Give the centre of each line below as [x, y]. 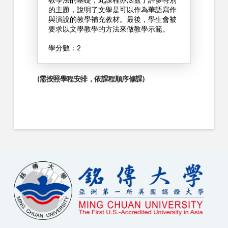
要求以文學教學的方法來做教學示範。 [109, 28]
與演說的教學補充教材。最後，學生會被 [112, 19]
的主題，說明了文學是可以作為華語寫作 [112, 9]
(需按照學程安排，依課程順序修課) [91, 79]
